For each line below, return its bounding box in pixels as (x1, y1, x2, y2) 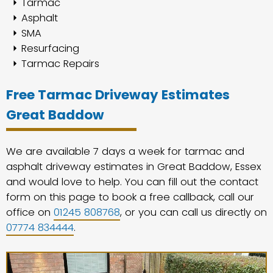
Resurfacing (21, 41, 79, 56)
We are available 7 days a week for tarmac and (6, 144, 244, 159)
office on (6, 205, 54, 220)
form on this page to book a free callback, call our (6, 190, 254, 205)
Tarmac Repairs (21, 57, 99, 71)
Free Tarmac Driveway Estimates (6, 85, 230, 104)
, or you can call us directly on (120, 205, 267, 220)
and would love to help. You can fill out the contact (6, 175, 258, 190)
